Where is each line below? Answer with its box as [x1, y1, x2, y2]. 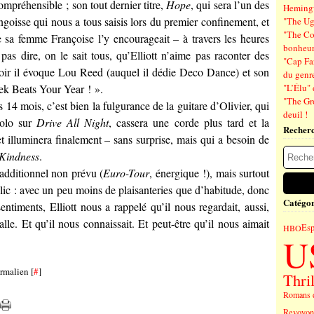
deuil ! [283, 108, 308, 121]
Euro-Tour [103, 165, 150, 180]
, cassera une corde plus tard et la [109, 115, 270, 130]
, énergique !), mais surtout [149, 165, 270, 180]
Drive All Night [36, 115, 109, 130]
